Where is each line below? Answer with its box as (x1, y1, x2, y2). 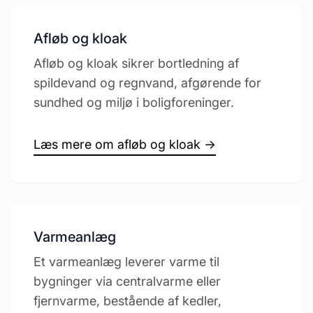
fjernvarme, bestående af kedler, (34, 293, 221, 308)
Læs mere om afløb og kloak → (34, 137, 216, 152)
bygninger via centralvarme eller (34, 274, 221, 289)
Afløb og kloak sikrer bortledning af (34, 56, 239, 71)
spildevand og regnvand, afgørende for (34, 75, 261, 90)
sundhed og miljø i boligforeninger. (34, 95, 234, 110)
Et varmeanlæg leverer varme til (34, 254, 219, 269)
